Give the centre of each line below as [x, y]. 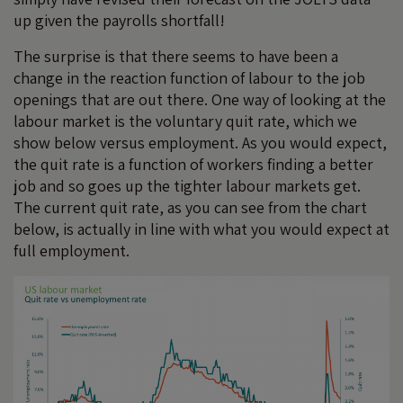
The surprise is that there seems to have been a [176, 56]
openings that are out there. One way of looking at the [200, 99]
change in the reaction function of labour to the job [189, 78]
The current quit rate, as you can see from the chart [190, 207]
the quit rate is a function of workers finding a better [193, 164]
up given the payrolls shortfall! [119, 20]
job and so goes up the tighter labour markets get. [187, 186]
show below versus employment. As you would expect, [200, 143]
